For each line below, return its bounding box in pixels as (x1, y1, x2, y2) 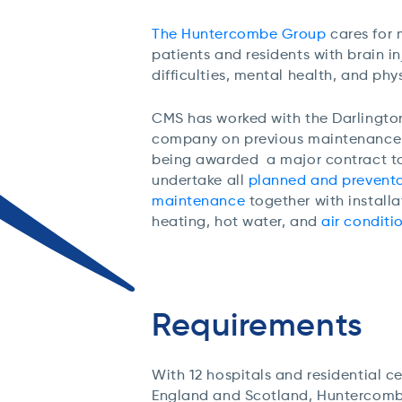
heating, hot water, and (152, 213, 322, 230)
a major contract (262, 151, 388, 168)
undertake (152, 171, 223, 188)
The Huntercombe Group (152, 25, 327, 42)
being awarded (152, 151, 263, 168)
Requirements (152, 304, 363, 344)
